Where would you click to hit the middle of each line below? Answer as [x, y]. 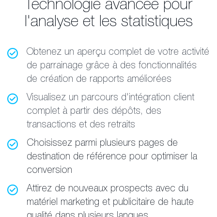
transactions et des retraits [81, 125]
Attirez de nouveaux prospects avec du [108, 189]
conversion [49, 171]
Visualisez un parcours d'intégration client [110, 98]
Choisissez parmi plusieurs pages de [102, 144]
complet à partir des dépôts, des [94, 112]
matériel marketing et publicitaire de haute [110, 203]
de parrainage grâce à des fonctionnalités [112, 66]
